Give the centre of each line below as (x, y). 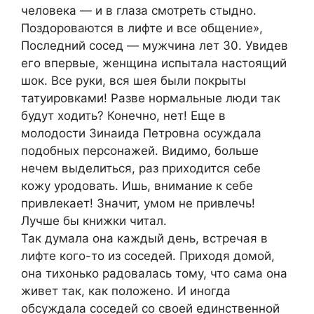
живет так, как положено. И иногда (126, 291)
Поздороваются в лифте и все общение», (142, 28)
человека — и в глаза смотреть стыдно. (139, 11)
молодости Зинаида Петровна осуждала (141, 134)
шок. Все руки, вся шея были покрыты (134, 81)
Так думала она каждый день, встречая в (144, 239)
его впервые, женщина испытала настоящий (154, 63)
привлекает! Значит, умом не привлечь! (138, 204)
